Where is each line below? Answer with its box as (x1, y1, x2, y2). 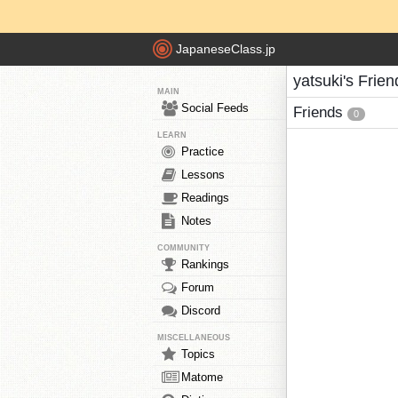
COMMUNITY (157, 243, 210, 252)
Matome (181, 370, 223, 384)
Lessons (181, 168, 225, 181)
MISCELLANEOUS (157, 333, 230, 342)
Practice (181, 145, 224, 158)
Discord (181, 304, 220, 317)
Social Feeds (181, 101, 249, 115)
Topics (181, 347, 215, 361)
